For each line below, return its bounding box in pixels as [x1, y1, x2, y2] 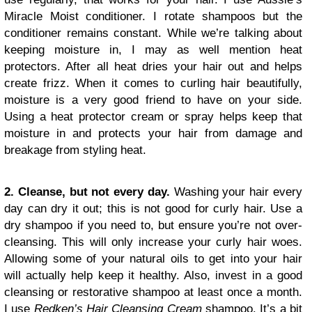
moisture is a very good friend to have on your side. [4, 93, 302, 107]
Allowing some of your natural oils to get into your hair [4, 252, 302, 265]
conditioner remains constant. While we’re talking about [4, 26, 302, 40]
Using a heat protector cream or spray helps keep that [4, 110, 302, 123]
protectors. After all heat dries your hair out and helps [4, 60, 302, 73]
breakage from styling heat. [4, 143, 146, 157]
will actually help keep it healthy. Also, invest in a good [4, 269, 302, 282]
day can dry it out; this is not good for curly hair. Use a [4, 202, 302, 215]
